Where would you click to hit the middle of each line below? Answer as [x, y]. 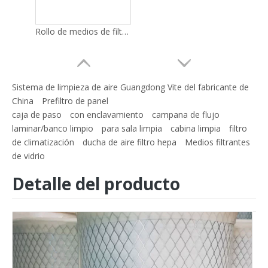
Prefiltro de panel [75, 101]
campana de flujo [186, 115]
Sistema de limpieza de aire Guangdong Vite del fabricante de [130, 87]
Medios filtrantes [217, 142]
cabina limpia [196, 128]
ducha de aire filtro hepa [130, 142]
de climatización [43, 142]
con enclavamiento [107, 115]
